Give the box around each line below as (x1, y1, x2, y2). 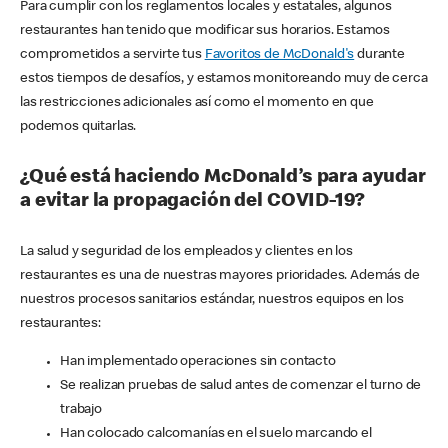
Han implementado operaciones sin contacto (60, 355, 336, 370)
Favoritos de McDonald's (204, 48, 355, 63)
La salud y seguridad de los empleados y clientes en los (20, 245, 353, 260)
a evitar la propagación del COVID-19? (20, 191, 365, 212)
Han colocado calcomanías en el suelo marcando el (60, 427, 372, 442)
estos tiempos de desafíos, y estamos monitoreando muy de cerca (20, 72, 428, 87)
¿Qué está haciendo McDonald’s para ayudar (20, 167, 426, 188)
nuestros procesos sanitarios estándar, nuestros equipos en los (20, 293, 404, 308)
